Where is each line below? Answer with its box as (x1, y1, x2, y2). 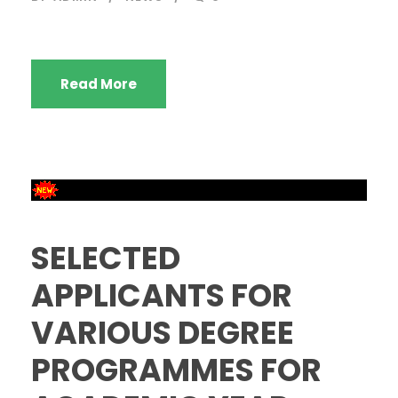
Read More (60, 75, 137, 93)
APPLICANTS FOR (31, 274, 292, 317)
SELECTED (31, 236, 180, 280)
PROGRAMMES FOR (31, 348, 322, 392)
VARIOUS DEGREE (31, 311, 294, 354)
